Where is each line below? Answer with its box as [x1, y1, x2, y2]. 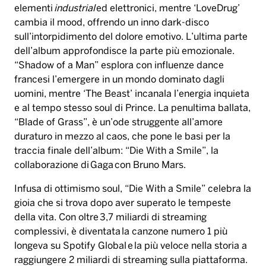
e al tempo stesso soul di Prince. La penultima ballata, [14, 104, 251, 113]
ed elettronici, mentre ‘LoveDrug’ [95, 4, 240, 14]
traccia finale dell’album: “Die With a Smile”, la [14, 147, 218, 156]
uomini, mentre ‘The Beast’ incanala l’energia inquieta [14, 90, 249, 99]
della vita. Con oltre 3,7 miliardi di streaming [14, 213, 207, 223]
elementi [14, 4, 54, 14]
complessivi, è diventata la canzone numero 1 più [14, 227, 227, 237]
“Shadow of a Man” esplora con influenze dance [14, 61, 224, 71]
